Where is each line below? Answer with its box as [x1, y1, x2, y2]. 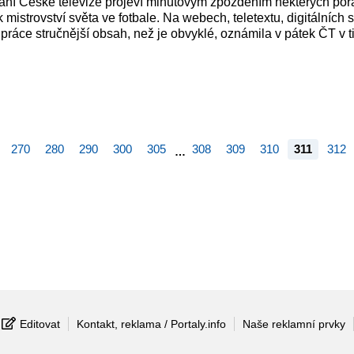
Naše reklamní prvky [242, 317, 345, 330]
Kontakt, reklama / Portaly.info [76, 317, 226, 330]
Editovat [19, 317, 60, 330]
